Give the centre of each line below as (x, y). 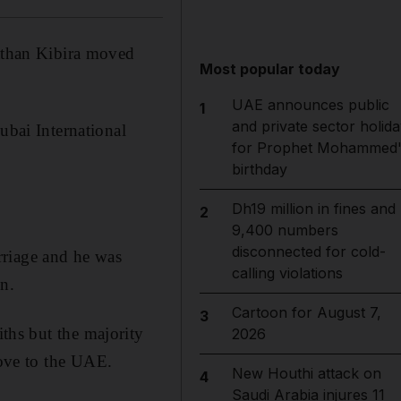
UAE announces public (310, 105)
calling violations (287, 273)
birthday (259, 169)
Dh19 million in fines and (313, 209)
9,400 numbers (285, 230)
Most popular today (270, 69)
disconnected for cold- (308, 252)
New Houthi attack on (306, 373)
